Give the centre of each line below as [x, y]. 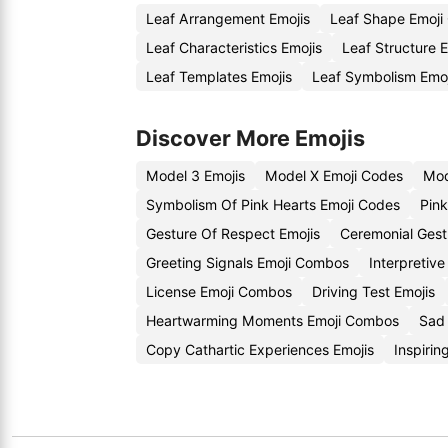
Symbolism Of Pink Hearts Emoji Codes [273, 204]
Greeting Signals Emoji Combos [247, 262]
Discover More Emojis [250, 138]
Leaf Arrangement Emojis [228, 18]
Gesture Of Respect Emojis [233, 233]
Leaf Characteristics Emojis [234, 47]
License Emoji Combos [219, 291]
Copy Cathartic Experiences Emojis [260, 349]
